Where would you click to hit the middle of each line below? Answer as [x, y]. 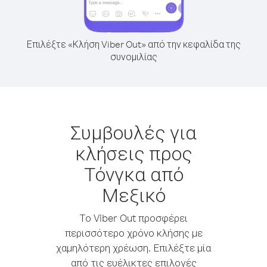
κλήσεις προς [133, 153]
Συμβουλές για [133, 132]
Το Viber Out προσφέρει [133, 218]
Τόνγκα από [133, 174]
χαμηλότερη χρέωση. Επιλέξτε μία [133, 248]
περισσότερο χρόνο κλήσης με [133, 233]
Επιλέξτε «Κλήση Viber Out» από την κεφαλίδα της [133, 44]
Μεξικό [133, 195]
